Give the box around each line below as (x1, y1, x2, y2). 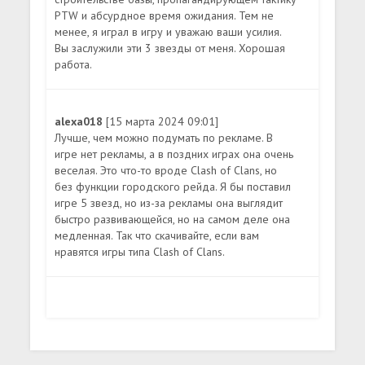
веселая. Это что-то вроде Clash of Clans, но (55, 162, 278, 178)
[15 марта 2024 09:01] (106, 113, 219, 129)
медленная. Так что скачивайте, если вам (55, 227, 260, 243)
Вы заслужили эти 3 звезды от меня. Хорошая (55, 40, 286, 55)
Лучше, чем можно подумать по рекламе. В (55, 130, 274, 145)
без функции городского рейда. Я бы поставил (55, 178, 292, 194)
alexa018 (55, 113, 107, 129)
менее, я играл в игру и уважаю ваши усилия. (55, 24, 282, 39)
